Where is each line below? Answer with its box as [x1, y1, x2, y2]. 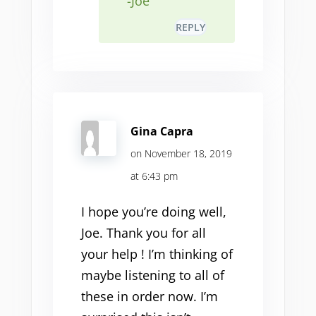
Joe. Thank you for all [80, 224, 206, 241]
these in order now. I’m [80, 288, 218, 305]
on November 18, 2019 [130, 147, 232, 160]
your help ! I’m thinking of [80, 245, 233, 262]
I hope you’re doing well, [80, 203, 226, 220]
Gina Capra [130, 123, 193, 139]
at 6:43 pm [130, 169, 178, 183]
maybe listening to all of [80, 267, 224, 284]
